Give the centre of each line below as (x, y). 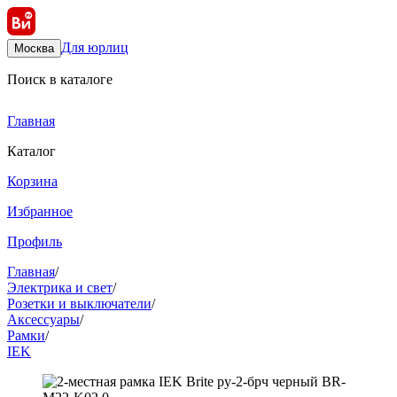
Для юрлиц (95, 47)
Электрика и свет (60, 288)
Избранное (40, 211)
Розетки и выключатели (79, 304)
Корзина (32, 181)
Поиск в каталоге (60, 79)
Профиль (35, 241)
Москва (34, 48)
